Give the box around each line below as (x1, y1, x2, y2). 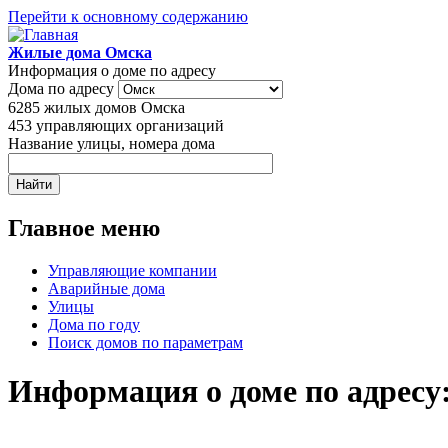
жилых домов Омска (44, 99, 185, 116)
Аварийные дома (48, 279, 165, 297)
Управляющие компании (48, 261, 217, 279)
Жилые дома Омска (8, 44, 152, 61)
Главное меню (8, 214, 160, 241)
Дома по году (48, 315, 140, 333)
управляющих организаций (36, 117, 224, 134)
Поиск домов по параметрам (48, 333, 243, 351)
